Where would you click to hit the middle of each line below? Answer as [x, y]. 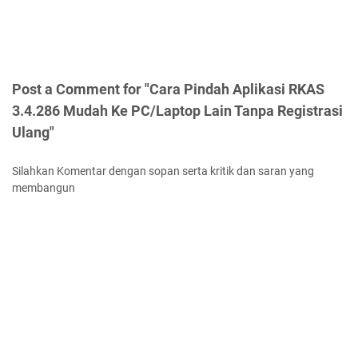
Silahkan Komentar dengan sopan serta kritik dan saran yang [163, 171]
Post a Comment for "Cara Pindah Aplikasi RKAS [168, 89]
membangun [44, 188]
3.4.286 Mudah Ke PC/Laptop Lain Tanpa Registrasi [177, 111]
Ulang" [33, 133]
